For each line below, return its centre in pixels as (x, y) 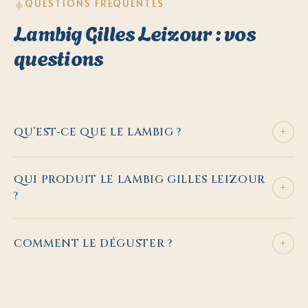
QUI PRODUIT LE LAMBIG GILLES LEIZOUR (140, 180)
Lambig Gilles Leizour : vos (135, 32)
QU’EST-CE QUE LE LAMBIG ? (98, 132)
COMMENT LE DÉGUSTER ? (93, 244)
